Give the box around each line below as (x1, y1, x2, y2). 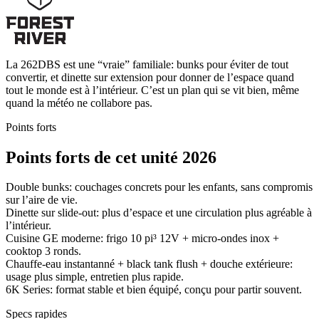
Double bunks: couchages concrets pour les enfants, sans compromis (6, 181, 313, 194)
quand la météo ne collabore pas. (6, 96, 152, 109)
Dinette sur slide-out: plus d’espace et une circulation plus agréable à (6, 206, 312, 219)
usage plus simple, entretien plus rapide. (6, 271, 184, 283)
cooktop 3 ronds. (6, 245, 81, 258)
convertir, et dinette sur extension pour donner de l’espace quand (6, 70, 294, 83)
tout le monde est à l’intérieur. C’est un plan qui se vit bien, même (6, 83, 299, 96)
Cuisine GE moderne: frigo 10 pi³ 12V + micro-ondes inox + (6, 232, 279, 245)
